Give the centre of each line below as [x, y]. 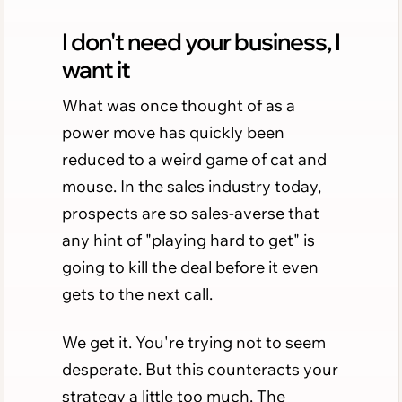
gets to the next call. [137, 293]
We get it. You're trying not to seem [193, 342]
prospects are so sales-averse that [190, 213]
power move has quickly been [173, 132]
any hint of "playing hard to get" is [188, 240]
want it [96, 69]
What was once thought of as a [178, 105]
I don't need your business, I [201, 41]
